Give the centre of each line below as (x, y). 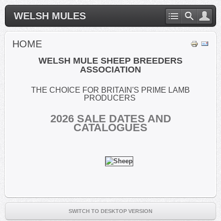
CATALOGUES (110, 128)
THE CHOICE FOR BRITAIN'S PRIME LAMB (110, 90)
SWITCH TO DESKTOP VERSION (110, 211)
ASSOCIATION (110, 70)
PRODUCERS (110, 98)
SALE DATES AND (124, 119)
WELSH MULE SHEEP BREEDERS (110, 61)
